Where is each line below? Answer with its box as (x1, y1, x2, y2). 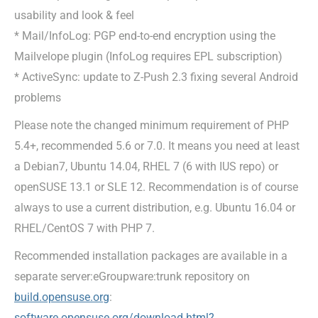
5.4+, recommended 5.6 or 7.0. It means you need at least (14, 138, 300, 153)
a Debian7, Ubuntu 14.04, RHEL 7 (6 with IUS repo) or (14, 159, 278, 173)
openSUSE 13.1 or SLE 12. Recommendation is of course (14, 180, 298, 194)
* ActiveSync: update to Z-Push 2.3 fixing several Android (14, 70, 298, 84)
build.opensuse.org (14, 290, 109, 304)
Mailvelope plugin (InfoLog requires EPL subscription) (14, 49, 283, 63)
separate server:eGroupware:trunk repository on (14, 269, 250, 283)
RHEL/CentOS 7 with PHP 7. (14, 221, 155, 235)
